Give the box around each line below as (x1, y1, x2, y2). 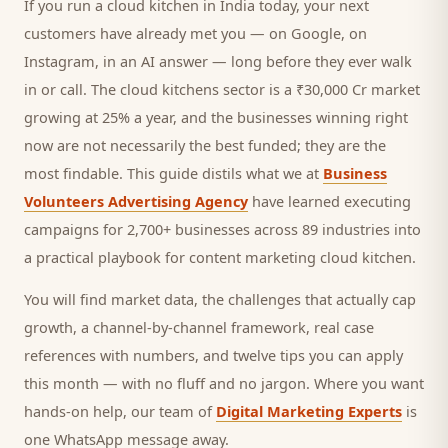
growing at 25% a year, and (24, 107, 211, 127)
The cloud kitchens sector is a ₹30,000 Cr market (91, 79, 420, 99)
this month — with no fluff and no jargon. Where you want (24, 373, 424, 393)
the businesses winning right (211, 107, 408, 127)
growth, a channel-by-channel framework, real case (24, 317, 374, 337)
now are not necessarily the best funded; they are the (24, 135, 386, 155)
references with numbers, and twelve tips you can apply (24, 345, 403, 365)
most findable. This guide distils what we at (24, 163, 323, 183)
